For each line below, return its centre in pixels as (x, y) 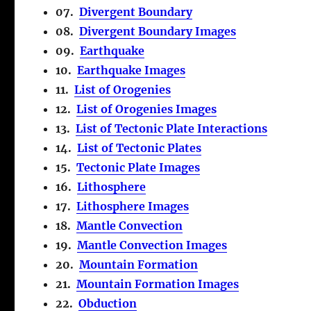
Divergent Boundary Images (158, 31)
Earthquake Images (132, 70)
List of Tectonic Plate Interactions (172, 128)
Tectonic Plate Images (138, 167)
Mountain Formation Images (158, 284)
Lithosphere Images (133, 206)
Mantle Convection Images (152, 245)
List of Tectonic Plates (140, 148)
